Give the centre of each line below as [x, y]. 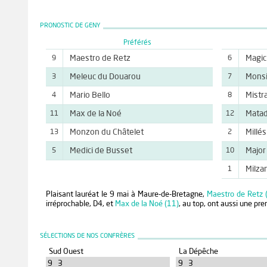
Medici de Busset [101, 150]
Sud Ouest [66, 252]
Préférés [137, 43]
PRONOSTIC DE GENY [70, 26]
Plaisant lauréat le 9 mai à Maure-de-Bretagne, [126, 195]
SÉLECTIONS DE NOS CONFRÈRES [87, 237]
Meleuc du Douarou [105, 77]
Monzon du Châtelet [106, 132]
